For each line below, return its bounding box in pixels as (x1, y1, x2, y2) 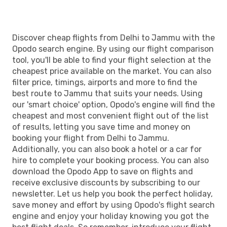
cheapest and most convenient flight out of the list (12, 110, 209, 121)
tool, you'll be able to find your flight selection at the (12, 55, 211, 65)
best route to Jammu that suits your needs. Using (12, 88, 203, 98)
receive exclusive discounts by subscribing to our (12, 177, 200, 187)
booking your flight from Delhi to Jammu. (12, 133, 169, 143)
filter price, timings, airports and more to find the (12, 77, 197, 87)
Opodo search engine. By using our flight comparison (12, 44, 214, 54)
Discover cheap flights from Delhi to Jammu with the (12, 32, 215, 43)
